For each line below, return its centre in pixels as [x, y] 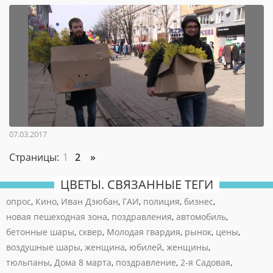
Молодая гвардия [144, 232]
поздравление [146, 262]
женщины [187, 247]
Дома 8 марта [83, 262]
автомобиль [201, 217]
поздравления [142, 217]
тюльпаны [28, 262]
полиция [161, 201]
